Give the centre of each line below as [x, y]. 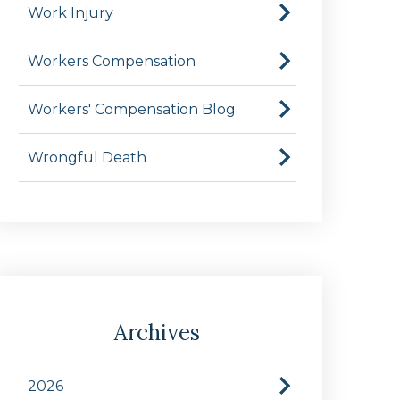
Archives [157, 332]
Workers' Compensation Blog [132, 109]
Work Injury [71, 12]
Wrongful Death [87, 157]
